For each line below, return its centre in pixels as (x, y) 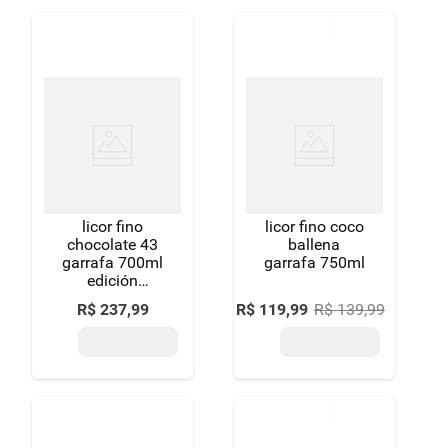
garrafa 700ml (113, 262)
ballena (314, 244)
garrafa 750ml (314, 262)
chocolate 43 (113, 244)
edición (113, 280)
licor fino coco (314, 226)
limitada (112, 298)
